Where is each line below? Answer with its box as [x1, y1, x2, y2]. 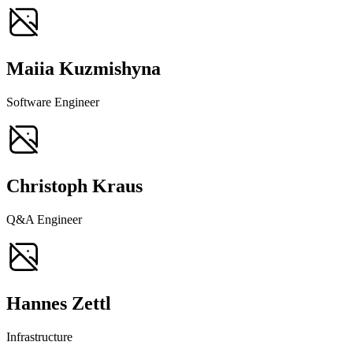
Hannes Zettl [6, 292, 111, 314]
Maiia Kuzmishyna [6, 58, 161, 80]
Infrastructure [6, 329, 72, 344]
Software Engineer [6, 95, 99, 110]
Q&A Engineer [6, 212, 82, 226]
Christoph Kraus [6, 176, 143, 197]
